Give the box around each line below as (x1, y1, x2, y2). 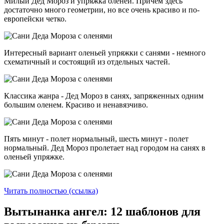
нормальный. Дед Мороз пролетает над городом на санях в (4, 143, 205, 152)
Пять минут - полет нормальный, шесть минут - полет (4, 134, 188, 143)
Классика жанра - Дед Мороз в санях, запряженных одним (4, 91, 203, 100)
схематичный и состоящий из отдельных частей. (4, 57, 170, 66)
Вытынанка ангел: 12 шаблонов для (4, 205, 200, 218)
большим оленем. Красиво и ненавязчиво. (4, 100, 150, 109)
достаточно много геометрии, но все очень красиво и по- (4, 5, 199, 14)
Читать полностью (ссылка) (4, 186, 98, 195)
